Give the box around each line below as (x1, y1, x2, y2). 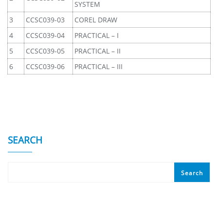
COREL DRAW (74, 15, 117, 24)
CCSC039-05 (26, 46, 65, 55)
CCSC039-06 (26, 62, 65, 71)
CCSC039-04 (26, 31, 65, 40)
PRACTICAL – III (74, 62, 123, 71)
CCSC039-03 (26, 15, 65, 24)
